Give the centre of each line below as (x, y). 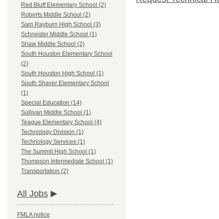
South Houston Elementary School (67, 54)
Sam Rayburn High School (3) (61, 25)
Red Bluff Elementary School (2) (64, 5)
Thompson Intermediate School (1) (67, 162)
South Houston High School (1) (62, 74)
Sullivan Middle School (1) (56, 113)
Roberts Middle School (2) (56, 15)
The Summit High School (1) (58, 152)
